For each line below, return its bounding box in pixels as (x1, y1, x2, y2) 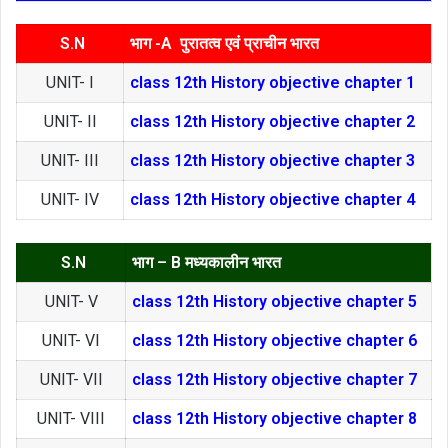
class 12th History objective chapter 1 (130, 73, 415, 93)
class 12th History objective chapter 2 (130, 112, 415, 132)
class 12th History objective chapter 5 (132, 291, 417, 311)
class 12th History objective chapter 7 (132, 369, 417, 389)
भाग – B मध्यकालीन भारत (132, 252, 285, 272)
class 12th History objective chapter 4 (130, 190, 415, 210)
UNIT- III (41, 151, 99, 171)
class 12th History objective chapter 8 (132, 408, 417, 428)
